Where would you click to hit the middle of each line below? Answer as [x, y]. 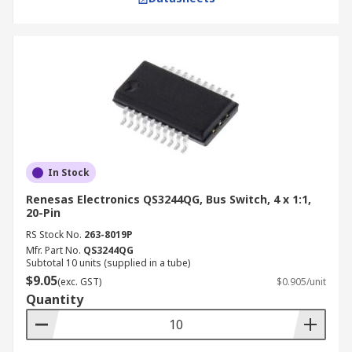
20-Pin [43, 213]
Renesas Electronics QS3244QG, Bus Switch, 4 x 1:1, [169, 199]
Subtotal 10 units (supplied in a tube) [108, 263]
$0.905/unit [301, 282]
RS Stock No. [54, 235]
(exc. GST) [79, 282]
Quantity [55, 299]
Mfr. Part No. [53, 250]
